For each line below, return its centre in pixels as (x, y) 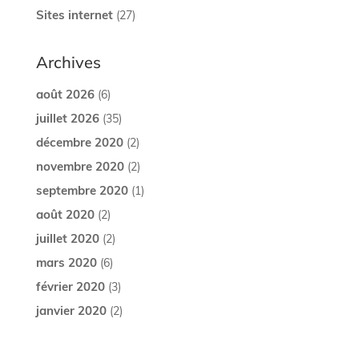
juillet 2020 (67, 238)
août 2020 (65, 214)
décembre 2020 (79, 141)
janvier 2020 (71, 310)
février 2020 (70, 286)
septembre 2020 (82, 190)
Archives (68, 62)
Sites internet (74, 14)
